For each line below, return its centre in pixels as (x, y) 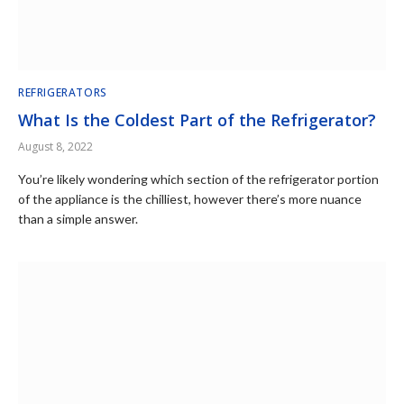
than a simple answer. (78, 218)
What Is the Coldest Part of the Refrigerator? (197, 119)
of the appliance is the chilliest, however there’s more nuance (190, 198)
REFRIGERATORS (63, 92)
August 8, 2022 (55, 146)
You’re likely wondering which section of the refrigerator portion (198, 179)
